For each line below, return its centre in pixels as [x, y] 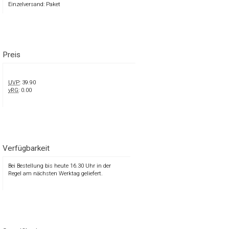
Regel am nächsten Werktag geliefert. [55, 174]
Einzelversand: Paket [34, 5]
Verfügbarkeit [26, 148]
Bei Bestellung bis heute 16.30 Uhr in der [60, 166]
